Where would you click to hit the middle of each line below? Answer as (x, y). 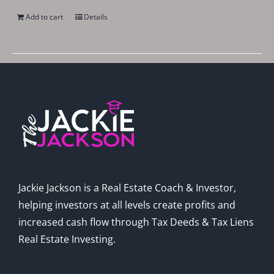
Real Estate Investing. (67, 239)
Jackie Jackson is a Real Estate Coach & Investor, (127, 188)
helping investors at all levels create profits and (127, 205)
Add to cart (45, 17)
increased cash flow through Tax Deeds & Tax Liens (136, 222)
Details (96, 17)
